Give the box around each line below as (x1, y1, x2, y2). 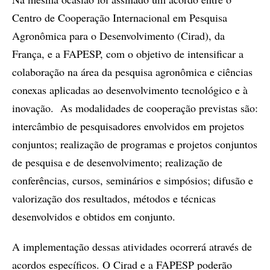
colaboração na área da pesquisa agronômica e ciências (12, 64, 253, 79)
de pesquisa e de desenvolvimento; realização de (12, 155, 222, 169)
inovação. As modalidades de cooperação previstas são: (12, 101, 258, 115)
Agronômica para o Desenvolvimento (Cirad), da (12, 28, 225, 43)
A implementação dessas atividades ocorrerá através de (12, 239, 252, 254)
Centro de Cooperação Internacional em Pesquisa (12, 10, 227, 25)
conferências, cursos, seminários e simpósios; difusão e (12, 173, 253, 187)
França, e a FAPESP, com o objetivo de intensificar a (12, 46, 243, 61)
